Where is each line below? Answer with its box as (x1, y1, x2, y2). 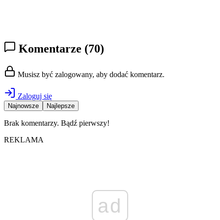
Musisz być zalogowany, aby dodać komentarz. (16, 70, 165, 79)
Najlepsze (47, 102, 75, 110)
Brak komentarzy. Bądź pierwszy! (4, 119, 110, 128)
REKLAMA (4, 136, 44, 144)
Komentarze (16, 42, 84, 55)
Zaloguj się (16, 92, 52, 101)
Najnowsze (8, 102, 39, 110)
